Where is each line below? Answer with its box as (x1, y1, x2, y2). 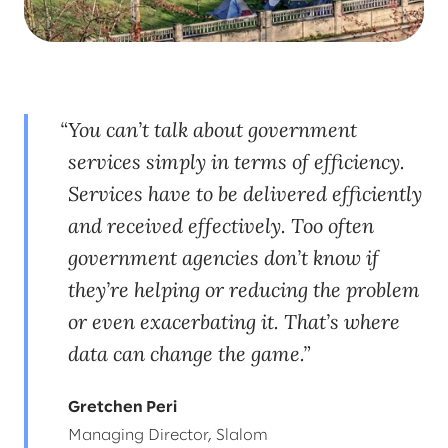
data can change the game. (68, 340, 303, 366)
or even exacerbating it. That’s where (68, 308, 400, 334)
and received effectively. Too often (68, 212, 374, 238)
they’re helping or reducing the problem (68, 276, 420, 302)
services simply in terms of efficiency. (68, 148, 405, 174)
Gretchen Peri (68, 399, 177, 415)
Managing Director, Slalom (68, 427, 268, 443)
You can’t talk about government (68, 116, 357, 142)
